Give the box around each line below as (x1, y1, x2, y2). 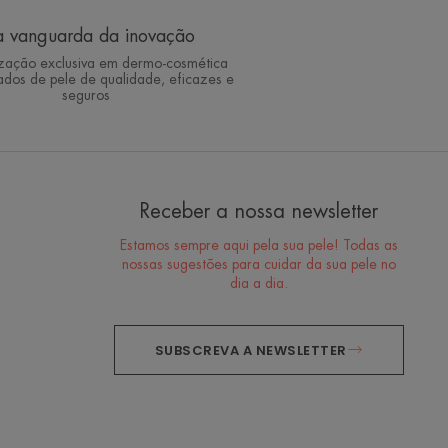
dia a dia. (229, 276, 288, 291)
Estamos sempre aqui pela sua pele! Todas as (119, 238, 398, 253)
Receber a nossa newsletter (139, 201, 379, 223)
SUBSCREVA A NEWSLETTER (154, 340, 347, 360)
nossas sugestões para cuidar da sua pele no (121, 257, 396, 272)
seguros (62, 88, 110, 103)
